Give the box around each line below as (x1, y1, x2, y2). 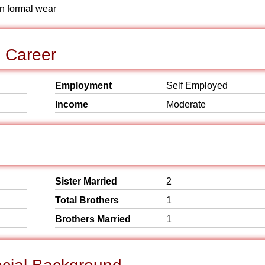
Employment (55, 80, 112, 91)
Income (55, 99, 88, 109)
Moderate (166, 99, 206, 109)
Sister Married (55, 176, 117, 186)
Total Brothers (55, 195, 119, 205)
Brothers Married (55, 214, 131, 224)
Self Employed (166, 80, 228, 91)
